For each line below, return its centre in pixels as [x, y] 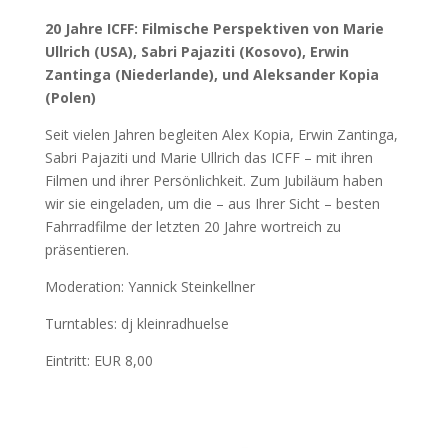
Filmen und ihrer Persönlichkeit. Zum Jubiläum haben [213, 181]
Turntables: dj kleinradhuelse [136, 324]
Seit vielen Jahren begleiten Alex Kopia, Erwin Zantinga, [221, 135]
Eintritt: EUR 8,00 [98, 361]
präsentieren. [86, 250]
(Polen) [70, 98]
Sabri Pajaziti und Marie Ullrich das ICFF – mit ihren [208, 158]
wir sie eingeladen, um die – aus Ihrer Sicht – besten [212, 204]
